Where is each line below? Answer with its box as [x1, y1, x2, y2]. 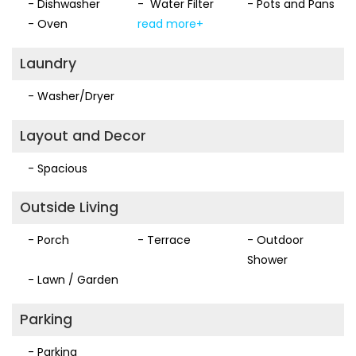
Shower [246, 252, 288, 269]
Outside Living [20, 198, 118, 218]
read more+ [137, 16, 203, 33]
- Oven [28, 16, 68, 33]
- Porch [28, 232, 69, 249]
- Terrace [137, 232, 191, 249]
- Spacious [28, 160, 87, 176]
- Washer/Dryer [28, 87, 114, 104]
